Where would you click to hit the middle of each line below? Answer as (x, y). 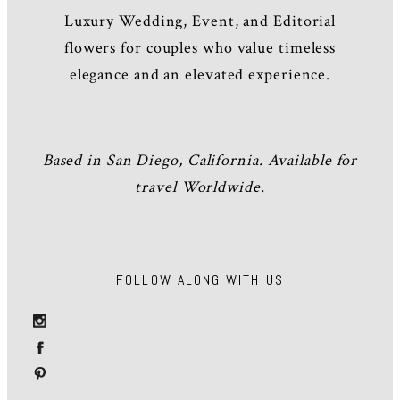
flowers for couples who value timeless (200, 48)
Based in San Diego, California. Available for (200, 160)
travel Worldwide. (200, 187)
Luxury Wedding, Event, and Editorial (200, 21)
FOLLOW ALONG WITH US (200, 279)
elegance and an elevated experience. (200, 75)
